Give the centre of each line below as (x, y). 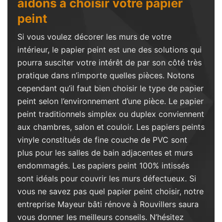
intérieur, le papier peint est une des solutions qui (110, 50)
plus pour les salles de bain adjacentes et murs (105, 153)
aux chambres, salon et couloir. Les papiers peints (111, 127)
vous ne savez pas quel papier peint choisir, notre (111, 191)
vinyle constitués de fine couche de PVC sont (102, 140)
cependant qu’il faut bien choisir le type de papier (111, 88)
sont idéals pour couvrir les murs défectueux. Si (107, 178)
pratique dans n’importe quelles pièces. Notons (106, 75)
